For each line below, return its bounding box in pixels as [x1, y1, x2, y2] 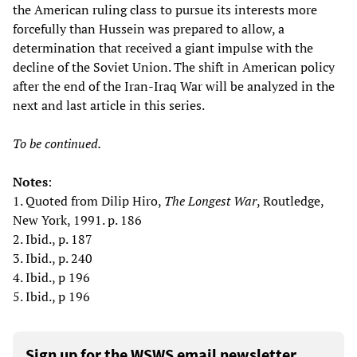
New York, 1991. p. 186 [13, 211, 142, 229]
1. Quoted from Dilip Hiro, [13, 192, 164, 210]
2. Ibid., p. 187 [13, 230, 92, 249]
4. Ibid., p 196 [13, 269, 90, 287]
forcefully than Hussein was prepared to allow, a [13, 20, 284, 38]
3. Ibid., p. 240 [13, 249, 92, 268]
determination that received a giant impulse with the [13, 39, 313, 57]
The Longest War [164, 192, 257, 210]
